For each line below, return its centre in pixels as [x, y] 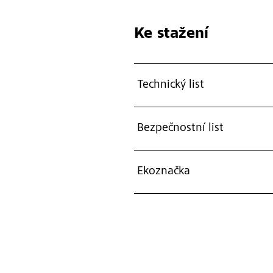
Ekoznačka [163, 172]
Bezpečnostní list [180, 128]
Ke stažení [171, 34]
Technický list [170, 85]
